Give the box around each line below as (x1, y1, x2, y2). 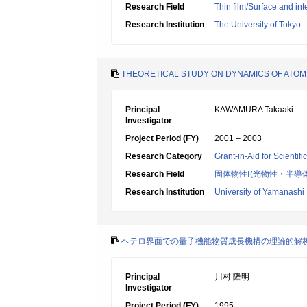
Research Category (125, 151, 202, 161)
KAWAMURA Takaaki (214, 105, 293, 114)
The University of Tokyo (214, 20, 301, 29)
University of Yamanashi (214, 187, 304, 197)
